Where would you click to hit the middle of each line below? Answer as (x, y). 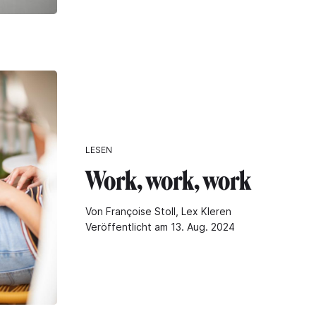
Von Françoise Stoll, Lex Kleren (158, 212)
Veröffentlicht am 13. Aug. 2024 (160, 227)
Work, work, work (168, 181)
